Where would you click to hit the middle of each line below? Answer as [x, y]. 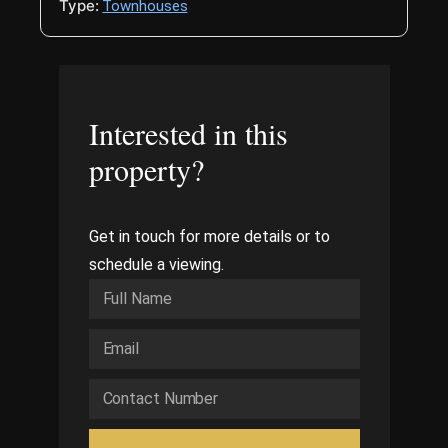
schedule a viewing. [156, 265]
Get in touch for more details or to [209, 237]
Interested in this [188, 133]
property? [146, 169]
